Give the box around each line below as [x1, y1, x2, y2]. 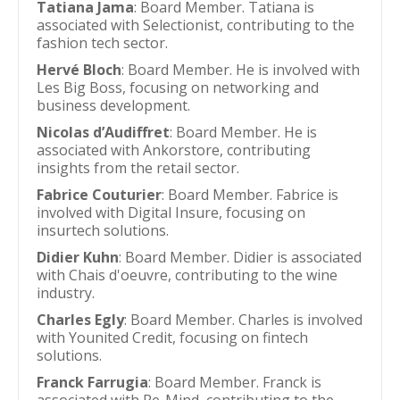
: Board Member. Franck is [148, 372, 321, 392]
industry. [37, 283, 95, 303]
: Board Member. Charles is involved [124, 310, 362, 329]
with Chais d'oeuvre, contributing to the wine [37, 265, 337, 285]
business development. [37, 96, 190, 115]
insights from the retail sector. [37, 158, 239, 178]
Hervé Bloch [37, 60, 121, 79]
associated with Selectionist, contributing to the [37, 15, 354, 35]
